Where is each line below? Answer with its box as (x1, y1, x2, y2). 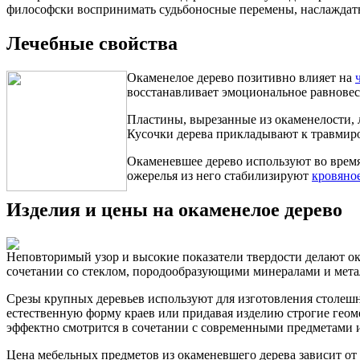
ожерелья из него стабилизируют (127, 169, 312, 183)
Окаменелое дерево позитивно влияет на (127, 71, 355, 85)
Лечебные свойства (6, 33, 178, 55)
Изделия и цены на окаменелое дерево (6, 198, 342, 220)
